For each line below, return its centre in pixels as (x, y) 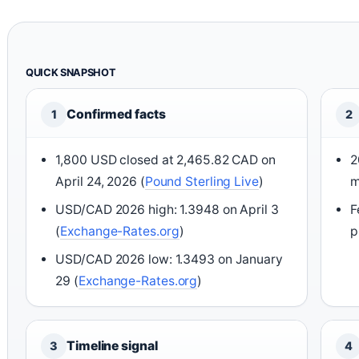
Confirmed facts (116, 114)
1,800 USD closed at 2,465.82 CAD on (165, 159)
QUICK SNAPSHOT (71, 72)
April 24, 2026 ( (100, 181)
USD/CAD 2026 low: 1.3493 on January (169, 259)
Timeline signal (112, 345)
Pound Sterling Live (202, 181)
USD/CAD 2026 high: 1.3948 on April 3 (167, 209)
